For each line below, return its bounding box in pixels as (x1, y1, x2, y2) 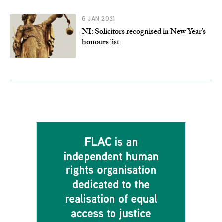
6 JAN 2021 (81, 14, 115, 23)
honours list (81, 36, 119, 50)
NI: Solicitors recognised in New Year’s (81, 26, 206, 40)
